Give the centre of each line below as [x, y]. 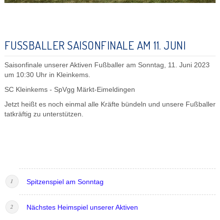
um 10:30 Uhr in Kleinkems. [47, 75]
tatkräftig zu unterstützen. [44, 114]
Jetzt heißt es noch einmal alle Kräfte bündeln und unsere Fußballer [110, 104]
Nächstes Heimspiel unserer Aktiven [82, 207]
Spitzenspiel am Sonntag [65, 182]
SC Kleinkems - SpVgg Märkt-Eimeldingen [69, 89]
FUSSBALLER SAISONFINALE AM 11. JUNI [95, 45]
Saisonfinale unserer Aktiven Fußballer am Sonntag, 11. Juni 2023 [107, 65]
